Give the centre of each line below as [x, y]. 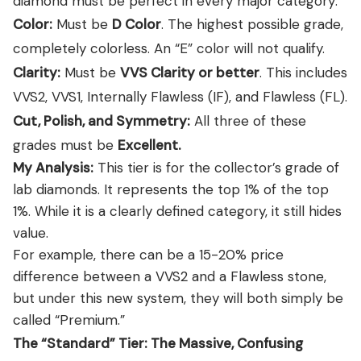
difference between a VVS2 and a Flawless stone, [170, 276]
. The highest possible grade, [252, 24]
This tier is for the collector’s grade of [216, 167]
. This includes [303, 72]
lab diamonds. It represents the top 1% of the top [171, 189]
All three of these [248, 120]
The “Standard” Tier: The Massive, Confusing [158, 343]
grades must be [65, 145]
